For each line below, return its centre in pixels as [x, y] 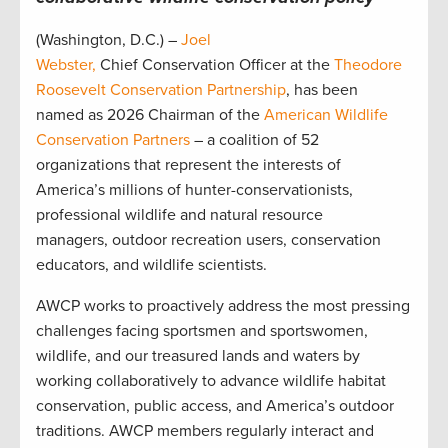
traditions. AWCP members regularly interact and [205, 430]
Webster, [66, 64]
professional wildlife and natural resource [179, 214]
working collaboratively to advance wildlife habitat [211, 380]
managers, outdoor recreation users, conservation [208, 239]
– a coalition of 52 [254, 139]
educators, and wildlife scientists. [153, 264]
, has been [322, 89]
